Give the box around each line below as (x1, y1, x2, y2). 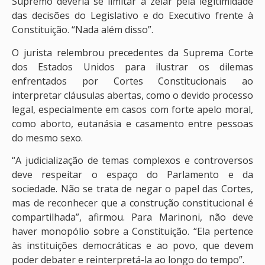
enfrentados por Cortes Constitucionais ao (12, 74, 253, 88)
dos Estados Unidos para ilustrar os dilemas (12, 60, 253, 73)
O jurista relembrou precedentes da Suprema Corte (12, 46, 253, 59)
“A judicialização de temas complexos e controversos (12, 154, 253, 167)
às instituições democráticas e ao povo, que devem (12, 239, 253, 253)
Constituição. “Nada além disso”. (12, 23, 153, 37)
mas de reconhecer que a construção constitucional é (12, 196, 253, 210)
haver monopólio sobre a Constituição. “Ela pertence (12, 225, 253, 238)
